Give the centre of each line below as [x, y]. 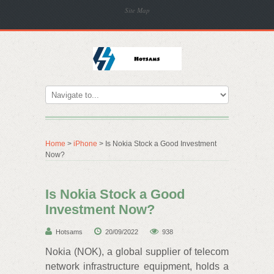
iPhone [85, 144]
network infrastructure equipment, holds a [137, 266]
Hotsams [69, 232]
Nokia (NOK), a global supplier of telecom [137, 252]
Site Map [137, 10]
